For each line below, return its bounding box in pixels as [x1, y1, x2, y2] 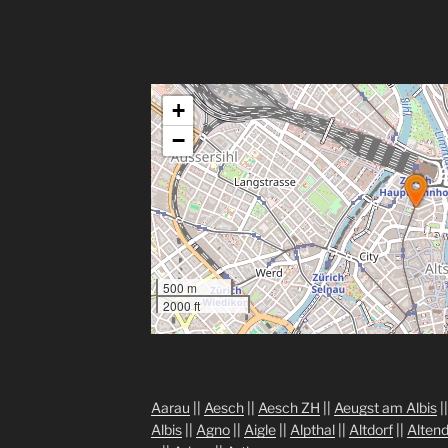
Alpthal [289, 421, 335, 439]
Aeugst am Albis [333, 399, 437, 417]
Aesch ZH [257, 399, 320, 417]
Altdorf [348, 421, 393, 439]
